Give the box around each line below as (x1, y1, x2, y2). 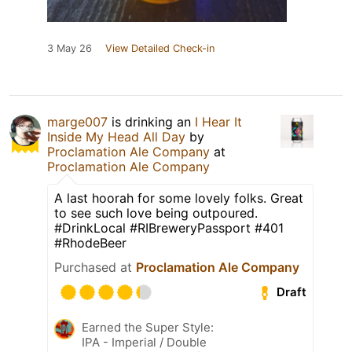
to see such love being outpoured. (54, 204, 258, 221)
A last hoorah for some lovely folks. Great (54, 189, 303, 206)
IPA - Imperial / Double (82, 334, 207, 350)
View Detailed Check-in (105, 42, 214, 54)
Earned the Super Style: (82, 319, 214, 335)
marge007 (47, 113, 108, 130)
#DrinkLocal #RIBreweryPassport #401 (54, 219, 284, 236)
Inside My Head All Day (47, 128, 185, 145)
